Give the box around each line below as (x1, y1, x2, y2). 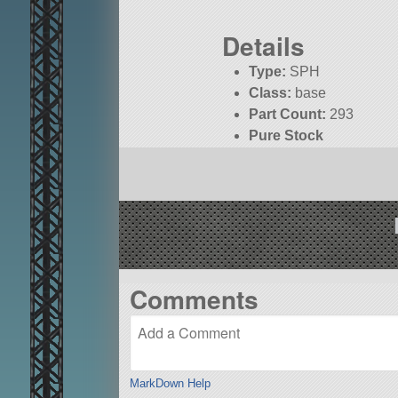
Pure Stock (249, 128, 324, 144)
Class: (249, 85, 292, 101)
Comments (129, 280, 259, 317)
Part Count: (249, 107, 327, 123)
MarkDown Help (129, 377, 211, 391)
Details (222, 28, 305, 65)
